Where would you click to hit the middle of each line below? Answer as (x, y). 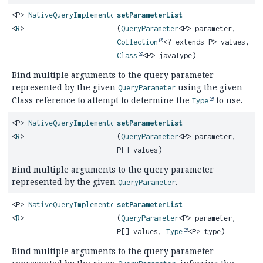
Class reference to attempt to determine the (102, 100)
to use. (228, 100)
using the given (209, 87)
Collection (138, 42)
